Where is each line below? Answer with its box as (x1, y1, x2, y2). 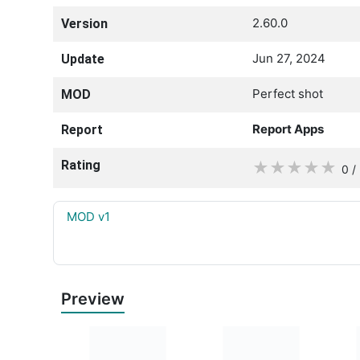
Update (61, 51, 104, 67)
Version (61, 15, 108, 31)
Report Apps (252, 121, 324, 137)
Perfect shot (252, 85, 323, 101)
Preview (61, 288, 125, 309)
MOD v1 (67, 208, 110, 224)
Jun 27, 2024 (252, 50, 325, 66)
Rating (61, 157, 100, 173)
